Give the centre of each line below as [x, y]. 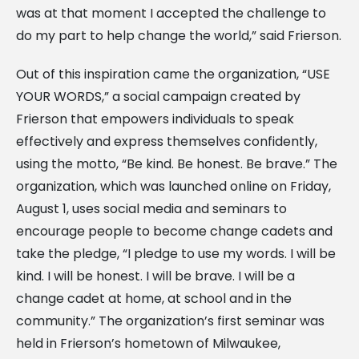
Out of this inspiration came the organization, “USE [173, 74]
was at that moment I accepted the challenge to [171, 13]
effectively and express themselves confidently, [167, 141]
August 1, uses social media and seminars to [151, 208]
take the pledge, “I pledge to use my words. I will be [176, 253]
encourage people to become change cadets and [174, 231]
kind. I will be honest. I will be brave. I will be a [155, 276]
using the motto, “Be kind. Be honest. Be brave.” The [177, 163]
